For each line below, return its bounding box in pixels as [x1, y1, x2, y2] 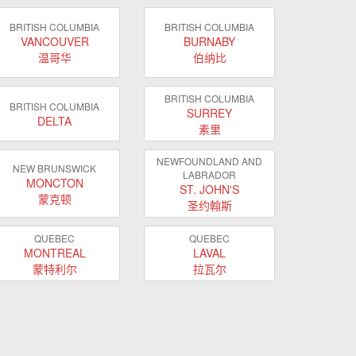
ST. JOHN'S [180, 181, 239, 197]
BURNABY [184, 33, 235, 49]
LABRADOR [183, 168, 236, 181]
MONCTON [25, 174, 83, 191]
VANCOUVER [20, 33, 89, 49]
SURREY [187, 104, 232, 121]
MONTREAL [23, 244, 86, 261]
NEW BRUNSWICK [13, 161, 96, 175]
